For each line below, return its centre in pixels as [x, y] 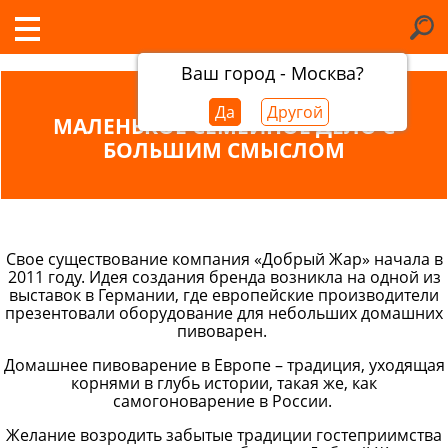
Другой [294, 112]
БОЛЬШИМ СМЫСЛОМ [224, 149]
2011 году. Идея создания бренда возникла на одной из [224, 277]
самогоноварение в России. [224, 401]
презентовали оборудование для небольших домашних [224, 313]
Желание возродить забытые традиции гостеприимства [224, 435]
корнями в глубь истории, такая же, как [224, 383]
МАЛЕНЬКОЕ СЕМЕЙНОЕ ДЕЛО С [224, 125]
